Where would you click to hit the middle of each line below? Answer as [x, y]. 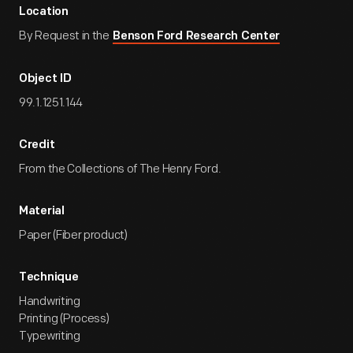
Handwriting [50, 301]
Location [44, 12]
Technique [49, 278]
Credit [37, 145]
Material [42, 212]
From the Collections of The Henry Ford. [120, 169]
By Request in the [65, 36]
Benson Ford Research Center [197, 37]
